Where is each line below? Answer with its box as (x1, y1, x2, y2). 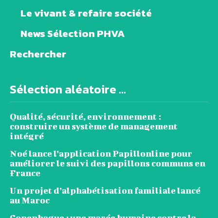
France (10, 168, 40, 179)
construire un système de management (10, 121, 178, 132)
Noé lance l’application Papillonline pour (10, 148, 192, 159)
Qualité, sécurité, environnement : (10, 111, 161, 122)
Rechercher (10, 46, 66, 62)
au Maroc (10, 195, 50, 206)
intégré (10, 131, 44, 142)
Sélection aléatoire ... (10, 81, 126, 98)
